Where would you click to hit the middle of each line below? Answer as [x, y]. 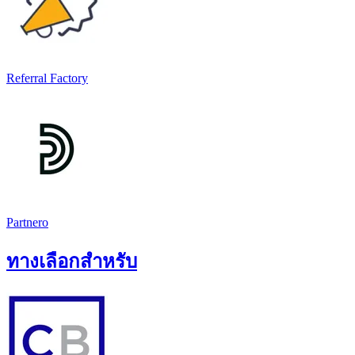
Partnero [27, 222]
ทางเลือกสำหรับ [72, 261]
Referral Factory [47, 78]
